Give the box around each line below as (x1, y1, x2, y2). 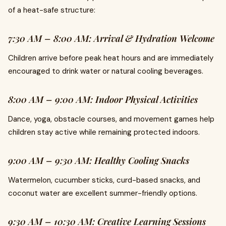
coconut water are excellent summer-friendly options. (8, 188, 197, 198)
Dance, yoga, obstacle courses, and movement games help (8, 114, 214, 124)
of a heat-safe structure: (8, 5, 95, 15)
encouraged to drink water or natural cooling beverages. (8, 66, 203, 76)
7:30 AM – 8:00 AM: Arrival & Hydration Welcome (8, 32, 214, 44)
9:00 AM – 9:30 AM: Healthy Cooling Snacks (8, 154, 189, 166)
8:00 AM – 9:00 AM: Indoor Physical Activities (8, 93, 198, 105)
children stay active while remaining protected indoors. (8, 127, 200, 137)
